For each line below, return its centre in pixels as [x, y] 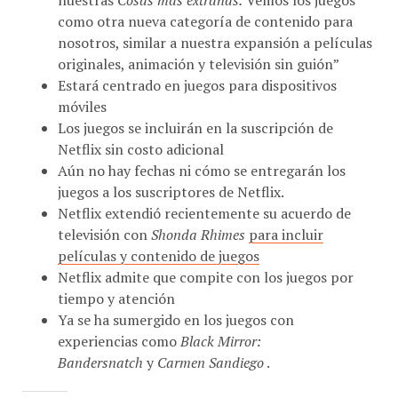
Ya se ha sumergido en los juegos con [176, 299]
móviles [82, 86]
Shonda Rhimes [198, 214]
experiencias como [119, 320]
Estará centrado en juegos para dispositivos [197, 64]
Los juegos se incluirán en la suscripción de [195, 107]
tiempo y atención [116, 278]
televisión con [104, 214]
